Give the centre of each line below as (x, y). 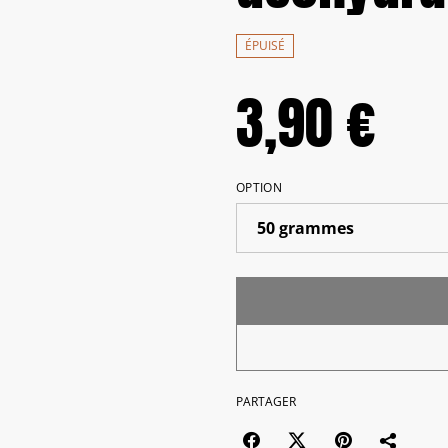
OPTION (259, 187)
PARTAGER (266, 401)
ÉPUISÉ (265, 45)
